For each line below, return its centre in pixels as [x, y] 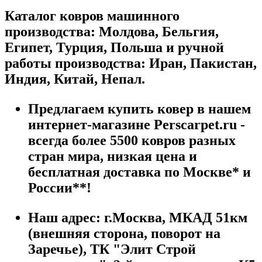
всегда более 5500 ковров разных [132, 140]
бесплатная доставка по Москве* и [139, 172]
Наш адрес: [64, 217]
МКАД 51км [208, 217]
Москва [137, 217]
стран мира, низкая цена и [113, 156]
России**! [60, 187]
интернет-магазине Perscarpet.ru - [137, 124]
